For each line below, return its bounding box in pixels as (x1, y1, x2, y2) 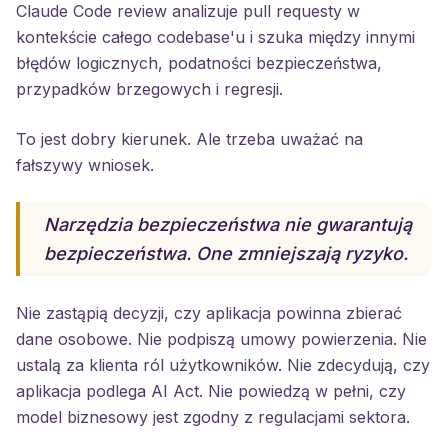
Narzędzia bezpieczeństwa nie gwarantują (44, 214, 412, 235)
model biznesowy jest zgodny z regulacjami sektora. (16, 407, 410, 427)
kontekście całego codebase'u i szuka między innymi (16, 27, 415, 47)
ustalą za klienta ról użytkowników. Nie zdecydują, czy (16, 355, 430, 375)
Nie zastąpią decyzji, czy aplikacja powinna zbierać (16, 303, 402, 323)
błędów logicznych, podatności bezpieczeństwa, (16, 53, 382, 73)
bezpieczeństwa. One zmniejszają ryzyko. (44, 243, 408, 264)
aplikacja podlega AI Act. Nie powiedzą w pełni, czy (16, 381, 406, 401)
